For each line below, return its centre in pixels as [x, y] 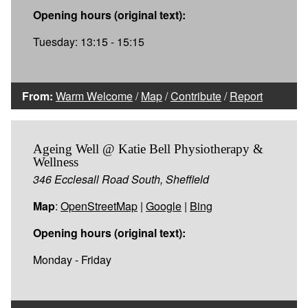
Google [164, 206]
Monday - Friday [72, 259]
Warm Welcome [94, 96]
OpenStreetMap [99, 206]
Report [246, 96]
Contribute [196, 96]
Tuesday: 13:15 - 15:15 [89, 41]
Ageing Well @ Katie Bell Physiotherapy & [148, 148]
